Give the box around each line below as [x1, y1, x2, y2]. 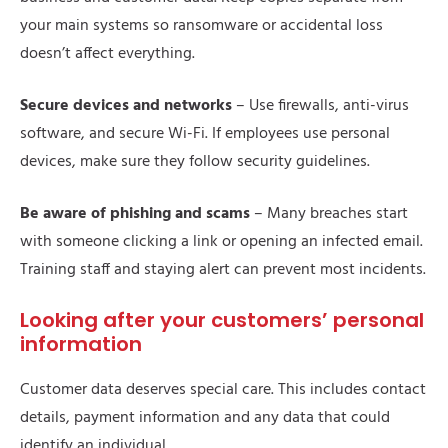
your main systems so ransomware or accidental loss [20, 13, 383, 40]
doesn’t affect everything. [20, 41, 195, 68]
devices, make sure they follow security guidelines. [20, 149, 370, 176]
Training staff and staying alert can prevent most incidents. [20, 257, 426, 284]
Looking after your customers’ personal [20, 306, 424, 335]
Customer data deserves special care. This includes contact [20, 377, 426, 404]
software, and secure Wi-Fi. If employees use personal [20, 121, 390, 148]
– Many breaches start [254, 201, 408, 228]
